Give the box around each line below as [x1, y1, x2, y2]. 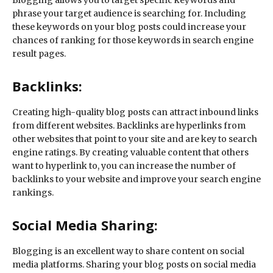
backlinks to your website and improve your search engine [12, 174, 261, 185]
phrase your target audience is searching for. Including [12, 8, 246, 19]
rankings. [12, 187, 54, 199]
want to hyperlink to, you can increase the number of [12, 160, 236, 172]
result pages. [12, 48, 66, 60]
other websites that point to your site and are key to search [12, 133, 257, 145]
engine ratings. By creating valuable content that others [12, 147, 249, 158]
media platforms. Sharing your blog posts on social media [12, 259, 256, 271]
